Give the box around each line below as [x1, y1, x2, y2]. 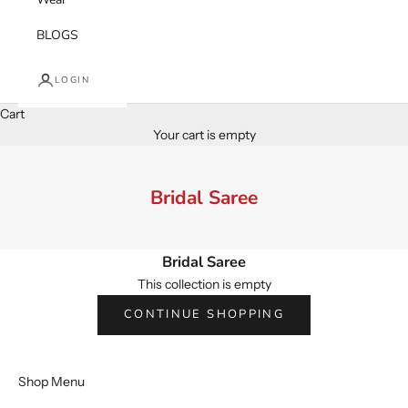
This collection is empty [137, 276, 271, 293]
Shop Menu [18, 372, 85, 390]
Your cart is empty [152, 127, 256, 144]
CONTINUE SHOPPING [124, 306, 284, 323]
